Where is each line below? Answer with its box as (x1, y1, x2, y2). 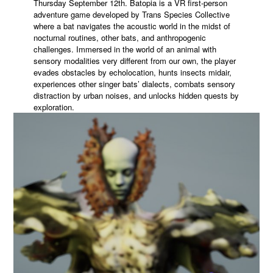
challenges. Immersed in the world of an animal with (33, 43, 216, 55)
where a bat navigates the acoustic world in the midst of (33, 19, 230, 32)
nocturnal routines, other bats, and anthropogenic (33, 31, 206, 43)
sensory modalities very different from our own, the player (33, 54, 236, 66)
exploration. (33, 101, 74, 113)
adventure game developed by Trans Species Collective (33, 8, 230, 20)
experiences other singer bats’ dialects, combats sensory (33, 77, 235, 90)
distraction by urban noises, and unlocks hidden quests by (33, 89, 239, 101)
